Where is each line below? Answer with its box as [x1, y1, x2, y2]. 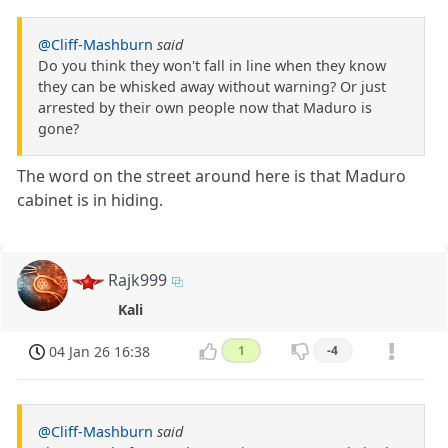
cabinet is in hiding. [17, 189, 164, 212]
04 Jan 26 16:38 [49, 341, 151, 361]
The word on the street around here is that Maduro [17, 165, 407, 188]
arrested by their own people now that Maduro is [38, 98, 372, 118]
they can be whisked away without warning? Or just [38, 77, 386, 97]
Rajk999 [108, 269, 168, 292]
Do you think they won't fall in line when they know [38, 56, 386, 76]
